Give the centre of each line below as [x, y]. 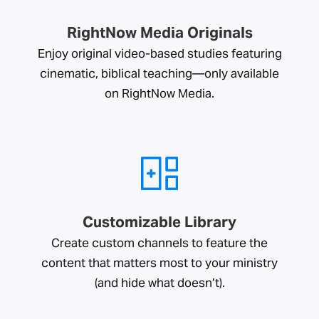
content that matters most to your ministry [159, 263]
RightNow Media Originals [159, 32]
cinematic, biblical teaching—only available [159, 73]
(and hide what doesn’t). [159, 283]
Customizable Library [159, 222]
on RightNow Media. [159, 93]
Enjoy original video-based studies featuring [159, 53]
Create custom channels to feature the [159, 243]
